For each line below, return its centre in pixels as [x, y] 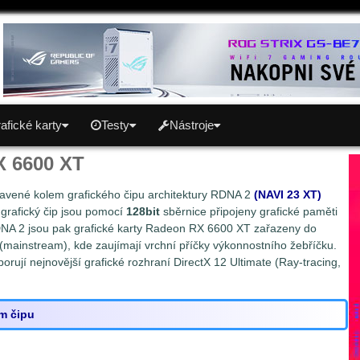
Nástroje [192, 125]
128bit [143, 211]
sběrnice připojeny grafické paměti [249, 211]
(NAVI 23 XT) [288, 194]
